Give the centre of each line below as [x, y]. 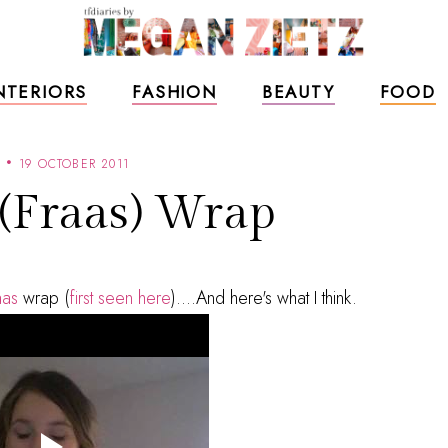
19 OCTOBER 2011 [74, 164]
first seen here [120, 298]
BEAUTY [298, 92]
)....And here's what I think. [264, 298]
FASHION [174, 92]
